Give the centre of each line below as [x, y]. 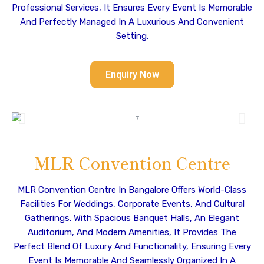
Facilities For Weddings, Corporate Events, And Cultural [132, 204]
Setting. [132, 36]
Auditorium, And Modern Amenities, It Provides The [132, 232]
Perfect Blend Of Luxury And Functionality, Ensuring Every [132, 246]
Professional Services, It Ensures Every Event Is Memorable [132, 8]
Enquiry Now [132, 75]
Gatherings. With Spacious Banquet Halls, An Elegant [132, 218]
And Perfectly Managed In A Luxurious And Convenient [132, 22]
